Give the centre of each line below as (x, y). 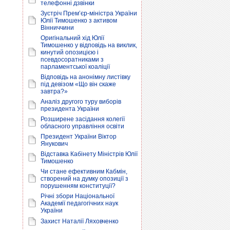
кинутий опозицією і (70, 52)
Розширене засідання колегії (83, 119)
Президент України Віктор (79, 137)
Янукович (54, 144)
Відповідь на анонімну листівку (85, 77)
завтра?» (54, 91)
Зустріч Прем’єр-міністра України (89, 13)
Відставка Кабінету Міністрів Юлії (89, 154)
